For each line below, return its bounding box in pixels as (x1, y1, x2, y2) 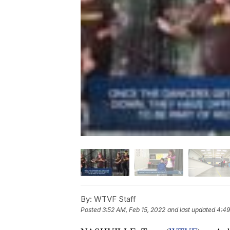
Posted (81, 205, 102, 214)
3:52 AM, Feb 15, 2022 (102, 205, 165, 214)
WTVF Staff (92, 194, 136, 204)
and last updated (167, 205, 215, 214)
